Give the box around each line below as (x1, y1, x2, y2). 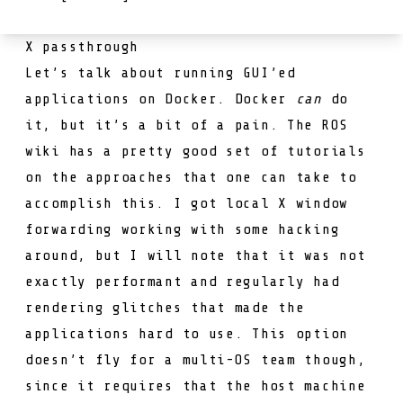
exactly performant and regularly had (25, 273, 340, 290)
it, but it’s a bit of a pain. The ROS (25, 116, 348, 133)
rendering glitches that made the (25, 299, 305, 316)
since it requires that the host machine (25, 377, 366, 394)
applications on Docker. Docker (25, 90, 296, 107)
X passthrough (25, 38, 139, 55)
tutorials (287, 142, 366, 159)
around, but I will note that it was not (25, 246, 366, 264)
